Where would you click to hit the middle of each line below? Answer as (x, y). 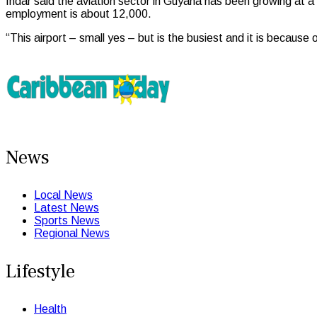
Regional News (72, 234)
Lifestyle (40, 272)
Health (50, 309)
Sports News (67, 221)
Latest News (67, 208)
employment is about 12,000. (79, 14)
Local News (63, 195)
